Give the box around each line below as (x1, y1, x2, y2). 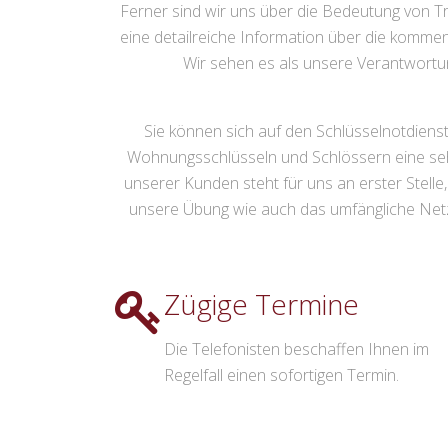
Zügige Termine (164, 285, 359, 324)
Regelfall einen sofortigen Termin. (164, 364, 399, 387)
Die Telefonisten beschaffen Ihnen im (164, 338, 429, 361)
